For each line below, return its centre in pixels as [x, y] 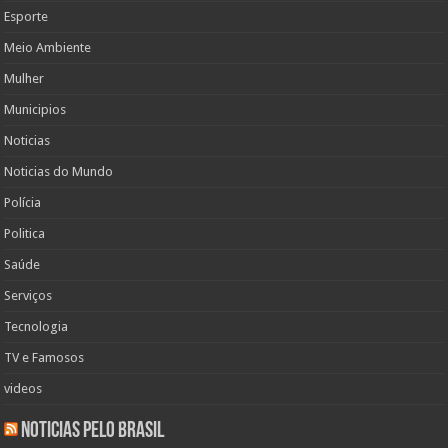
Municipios [35, 109]
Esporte [26, 16]
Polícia [23, 202]
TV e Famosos [44, 357]
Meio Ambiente [48, 47]
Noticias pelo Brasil [93, 431]
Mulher [24, 78]
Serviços [28, 295]
